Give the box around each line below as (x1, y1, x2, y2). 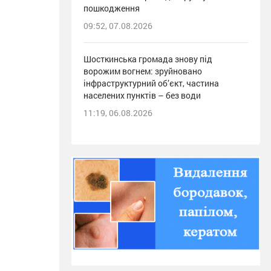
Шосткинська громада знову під (83, 53, 212, 65)
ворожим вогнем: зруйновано (83, 65, 202, 77)
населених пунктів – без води (83, 90, 201, 102)
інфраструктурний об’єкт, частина (83, 77, 219, 90)
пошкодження (83, 2, 140, 15)
